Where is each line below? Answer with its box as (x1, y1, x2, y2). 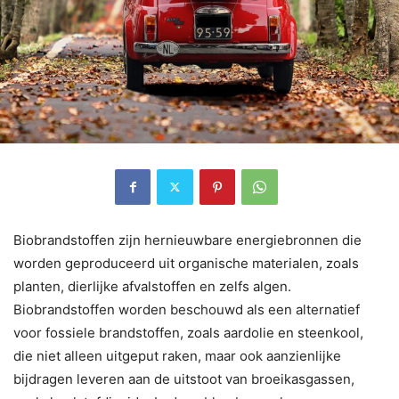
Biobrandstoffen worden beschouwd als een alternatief (13, 300, 360, 318)
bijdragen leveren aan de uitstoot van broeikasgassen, (13, 370, 354, 387)
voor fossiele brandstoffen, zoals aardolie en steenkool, (13, 323, 363, 341)
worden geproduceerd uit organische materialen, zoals (13, 254, 359, 272)
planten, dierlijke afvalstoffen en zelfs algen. (13, 277, 291, 295)
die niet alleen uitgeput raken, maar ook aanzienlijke (13, 346, 341, 364)
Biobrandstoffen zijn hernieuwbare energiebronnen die (13, 231, 362, 248)
